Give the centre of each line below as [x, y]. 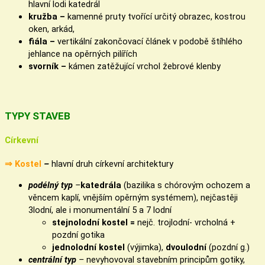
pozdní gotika [78, 235]
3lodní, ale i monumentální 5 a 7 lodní [100, 210]
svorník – [49, 66]
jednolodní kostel [88, 247]
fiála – [43, 41]
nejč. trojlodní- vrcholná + [185, 222]
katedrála [102, 185]
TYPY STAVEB [38, 116]
